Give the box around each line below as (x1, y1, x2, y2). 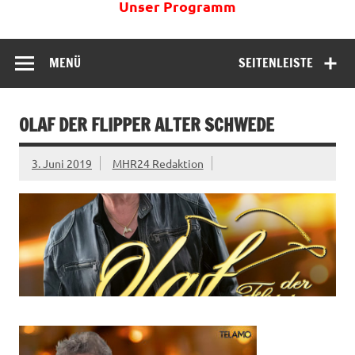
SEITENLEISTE (239, 53, 314, 71)
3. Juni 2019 (32, 155, 92, 170)
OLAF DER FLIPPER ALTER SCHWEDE (19, 112, 274, 137)
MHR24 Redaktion (112, 155, 204, 170)
